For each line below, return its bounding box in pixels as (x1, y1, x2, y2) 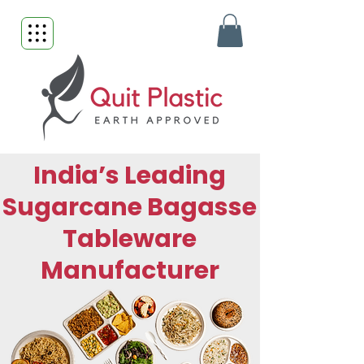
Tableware (63, 221, 197, 256)
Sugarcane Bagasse (2, 189, 257, 224)
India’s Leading (33, 158, 226, 193)
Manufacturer (40, 253, 219, 288)
